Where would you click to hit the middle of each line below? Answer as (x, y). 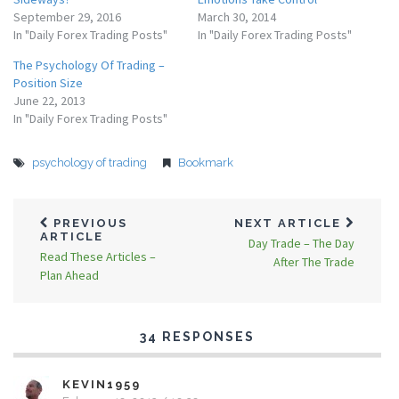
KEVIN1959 (102, 384)
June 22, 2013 (49, 101)
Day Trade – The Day (301, 243)
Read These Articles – (98, 256)
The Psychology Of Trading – (89, 65)
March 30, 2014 (236, 17)
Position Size (48, 83)
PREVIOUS (88, 223)
